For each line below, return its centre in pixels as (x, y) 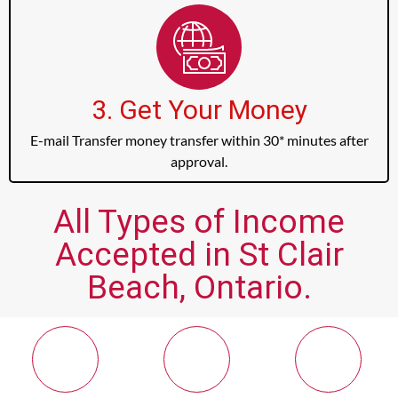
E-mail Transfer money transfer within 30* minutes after (199, 140)
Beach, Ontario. (199, 288)
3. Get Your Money (199, 110)
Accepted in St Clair (199, 255)
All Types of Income (199, 222)
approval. (199, 162)
